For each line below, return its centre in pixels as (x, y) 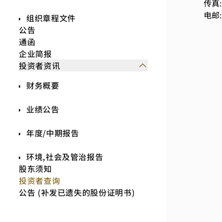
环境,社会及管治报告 (65, 157)
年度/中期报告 (53, 133)
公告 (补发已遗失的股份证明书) (77, 192)
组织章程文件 (51, 18)
